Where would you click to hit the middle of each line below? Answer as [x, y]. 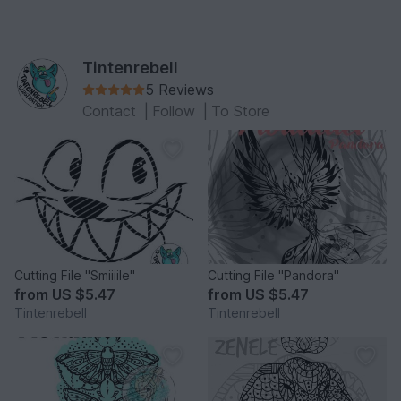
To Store [240, 111]
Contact [111, 111]
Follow [176, 111]
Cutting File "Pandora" [273, 275]
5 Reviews [179, 89]
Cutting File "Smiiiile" [75, 275]
